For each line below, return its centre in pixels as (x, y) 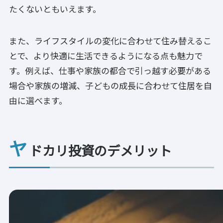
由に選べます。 (38, 100)
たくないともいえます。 (55, 8)
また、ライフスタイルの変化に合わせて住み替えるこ (110, 40)
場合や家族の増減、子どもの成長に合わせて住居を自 (111, 85)
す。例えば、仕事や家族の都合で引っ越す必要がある (110, 70)
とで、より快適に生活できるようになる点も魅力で (106, 55)
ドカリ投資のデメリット (100, 150)
